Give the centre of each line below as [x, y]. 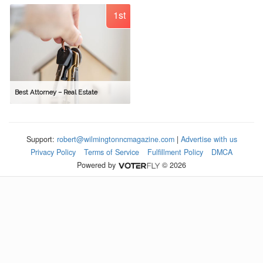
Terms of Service [112, 152]
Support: [41, 139]
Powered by [98, 165]
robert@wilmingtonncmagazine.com [115, 139]
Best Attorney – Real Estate [56, 92]
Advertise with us [209, 139]
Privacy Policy [53, 152]
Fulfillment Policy [175, 152]
